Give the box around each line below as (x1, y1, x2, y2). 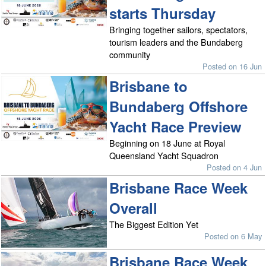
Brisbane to (109, 76, 188, 97)
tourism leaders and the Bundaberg (109, 35, 243, 48)
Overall (109, 197, 158, 218)
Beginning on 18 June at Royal (109, 137, 226, 150)
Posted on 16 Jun (202, 60, 262, 72)
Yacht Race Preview (109, 116, 242, 137)
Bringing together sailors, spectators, (109, 23, 248, 36)
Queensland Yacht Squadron (109, 149, 219, 162)
